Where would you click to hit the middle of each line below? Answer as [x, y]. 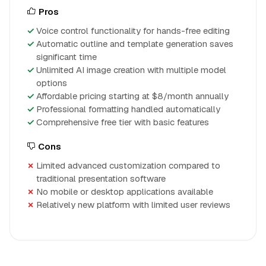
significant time [66, 57]
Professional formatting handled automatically [128, 109]
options [52, 83]
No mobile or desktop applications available [125, 191]
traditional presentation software [101, 178]
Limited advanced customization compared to [128, 165]
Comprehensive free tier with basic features [123, 122]
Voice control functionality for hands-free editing [133, 31]
